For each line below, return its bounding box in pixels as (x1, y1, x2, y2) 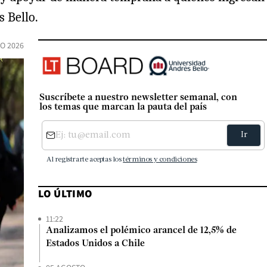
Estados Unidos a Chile (46, 239, 145, 249)
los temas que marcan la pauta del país (39, 103, 207, 113)
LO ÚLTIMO (38, 187, 92, 201)
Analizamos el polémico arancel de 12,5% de (46, 226, 237, 236)
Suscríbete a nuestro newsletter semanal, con (39, 93, 237, 103)
